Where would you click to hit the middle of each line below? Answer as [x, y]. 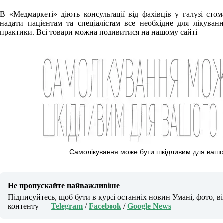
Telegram [67, 206]
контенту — [29, 206]
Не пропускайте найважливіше [64, 185]
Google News [149, 206]
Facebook [105, 206]
